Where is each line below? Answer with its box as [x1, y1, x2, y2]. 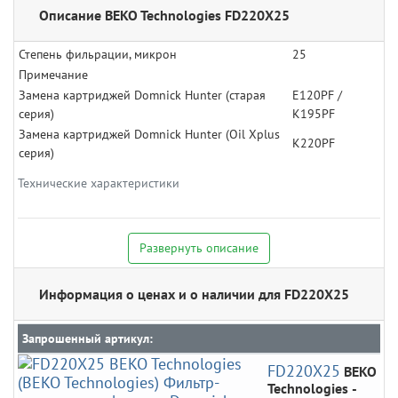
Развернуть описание [139, 240, 259, 257]
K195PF [292, 106, 335, 123]
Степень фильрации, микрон [19, 46, 177, 63]
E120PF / [292, 87, 342, 104]
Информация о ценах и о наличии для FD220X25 [39, 285, 349, 304]
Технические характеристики [18, 175, 179, 192]
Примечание [19, 67, 88, 84]
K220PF [292, 135, 335, 152]
